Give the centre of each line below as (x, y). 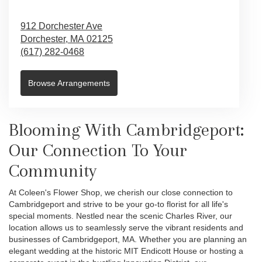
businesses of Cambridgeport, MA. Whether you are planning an (128, 239)
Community (53, 170)
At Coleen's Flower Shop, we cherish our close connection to (121, 192)
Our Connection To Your (98, 150)
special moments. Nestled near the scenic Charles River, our (120, 216)
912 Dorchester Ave (61, 26)
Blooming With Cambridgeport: (126, 129)
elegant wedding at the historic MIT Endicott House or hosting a (126, 251)
